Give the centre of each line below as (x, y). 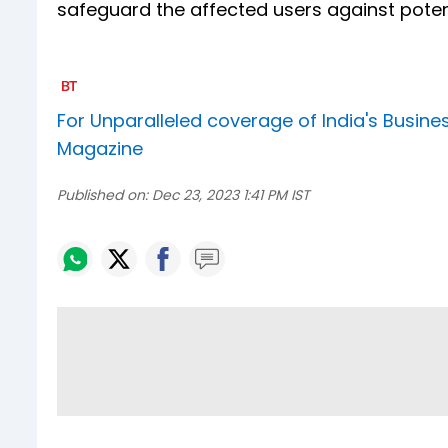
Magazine (100, 149)
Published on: (102, 195)
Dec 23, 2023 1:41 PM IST (231, 195)
